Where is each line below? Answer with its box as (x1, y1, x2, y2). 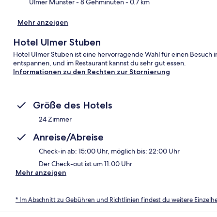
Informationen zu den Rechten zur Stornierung (13, 67, 170, 76)
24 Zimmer (39, 114, 72, 124)
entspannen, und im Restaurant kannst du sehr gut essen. (13, 58, 186, 67)
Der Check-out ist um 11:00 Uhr (39, 159, 132, 168)
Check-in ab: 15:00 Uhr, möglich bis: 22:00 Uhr (39, 146, 180, 155)
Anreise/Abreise (33, 131, 104, 143)
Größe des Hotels (33, 99, 112, 111)
